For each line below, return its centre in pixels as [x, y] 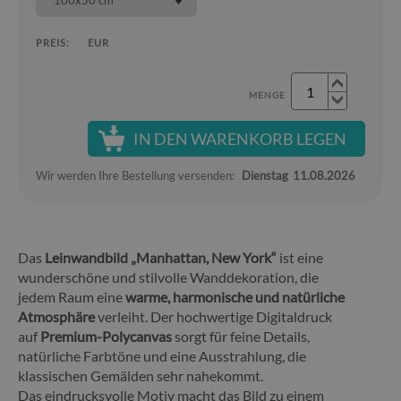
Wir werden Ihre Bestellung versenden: [135, 175]
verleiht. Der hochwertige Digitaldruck [213, 316]
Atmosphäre [56, 316]
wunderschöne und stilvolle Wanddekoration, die [168, 277]
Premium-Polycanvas [106, 336]
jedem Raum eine [72, 297]
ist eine [300, 257]
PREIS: [53, 43]
